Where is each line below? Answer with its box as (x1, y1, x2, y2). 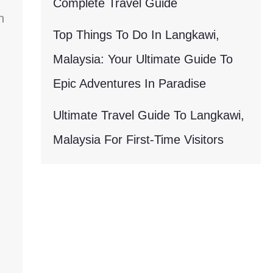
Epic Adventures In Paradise (52, 77, 206, 90)
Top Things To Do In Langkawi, (52, 28, 219, 41)
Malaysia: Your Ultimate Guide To (52, 52, 233, 66)
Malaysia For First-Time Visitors (52, 133, 224, 146)
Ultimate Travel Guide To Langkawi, (52, 108, 244, 122)
